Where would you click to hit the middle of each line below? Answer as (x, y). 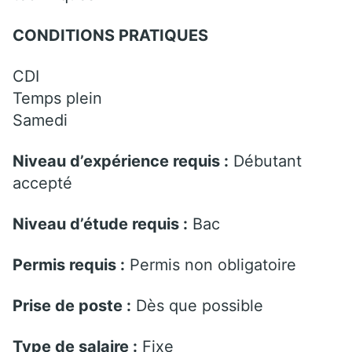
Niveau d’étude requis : (100, 224)
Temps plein (57, 98)
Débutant (265, 161)
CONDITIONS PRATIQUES (110, 35)
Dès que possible (197, 305)
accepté (42, 183)
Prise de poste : (72, 305)
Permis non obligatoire (211, 264)
